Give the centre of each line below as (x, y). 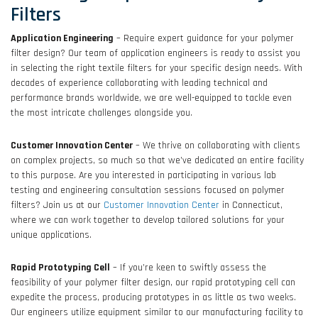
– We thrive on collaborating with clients (216, 146)
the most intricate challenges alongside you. (102, 113)
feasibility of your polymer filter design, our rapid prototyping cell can (153, 283)
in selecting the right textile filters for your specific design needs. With (157, 68)
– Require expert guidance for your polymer (204, 39)
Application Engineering (62, 39)
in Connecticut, (251, 205)
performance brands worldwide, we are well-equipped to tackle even (151, 98)
